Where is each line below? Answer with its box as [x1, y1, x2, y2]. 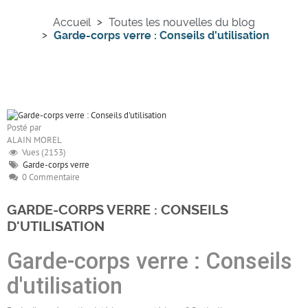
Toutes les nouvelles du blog [109, 17, 255, 29]
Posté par [7, 123, 41, 133]
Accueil [53, 17, 91, 29]
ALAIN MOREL [7, 135, 62, 146]
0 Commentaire [18, 173, 80, 183]
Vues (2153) [18, 148, 66, 158]
